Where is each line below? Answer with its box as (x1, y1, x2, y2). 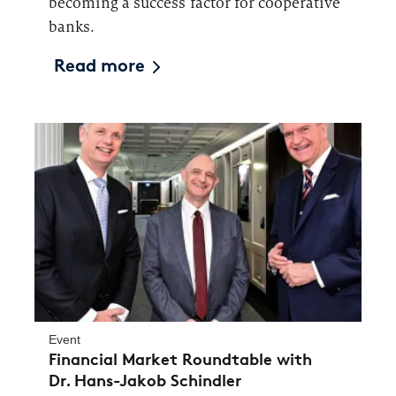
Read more (54, 57, 146, 76)
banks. (49, 17, 95, 36)
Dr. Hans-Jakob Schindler (49, 370, 241, 391)
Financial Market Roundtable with (49, 349, 312, 369)
